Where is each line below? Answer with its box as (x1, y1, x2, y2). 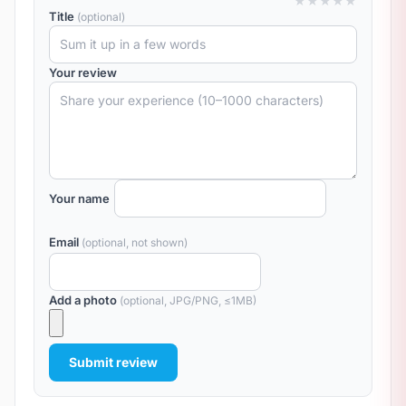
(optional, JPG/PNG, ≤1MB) (120, 294, 256, 307)
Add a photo (49, 293, 120, 307)
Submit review (69, 354, 158, 370)
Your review (49, 65, 117, 80)
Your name (49, 191, 110, 206)
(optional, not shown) (82, 236, 188, 249)
